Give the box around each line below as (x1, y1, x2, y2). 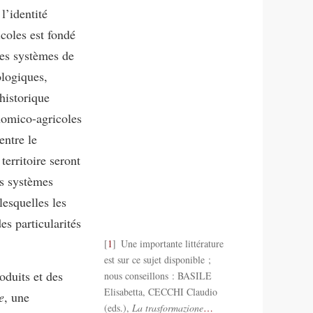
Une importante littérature (118, 236, 224, 250)
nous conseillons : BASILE (103, 268, 212, 282)
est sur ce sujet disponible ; (103, 252, 211, 266)
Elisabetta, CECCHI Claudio (103, 284, 217, 298)
